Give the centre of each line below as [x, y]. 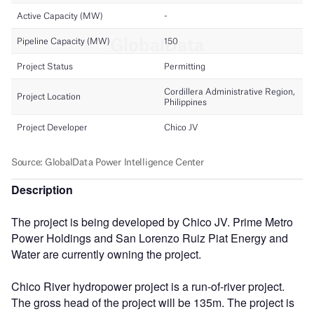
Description [42, 189]
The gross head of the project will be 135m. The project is [153, 302]
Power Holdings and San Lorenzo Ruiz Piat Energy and [150, 238]
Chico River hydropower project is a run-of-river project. [148, 286]
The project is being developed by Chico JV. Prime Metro [152, 221]
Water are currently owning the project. [106, 254]
